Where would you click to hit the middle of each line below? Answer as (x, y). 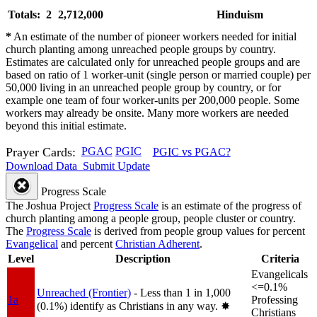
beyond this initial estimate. (66, 125)
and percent (87, 243)
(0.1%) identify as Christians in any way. (129, 306)
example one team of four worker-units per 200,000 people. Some (152, 100)
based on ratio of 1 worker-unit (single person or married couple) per (158, 74)
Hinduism (240, 14)
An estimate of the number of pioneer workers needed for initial (154, 36)
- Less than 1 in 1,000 (182, 292)
